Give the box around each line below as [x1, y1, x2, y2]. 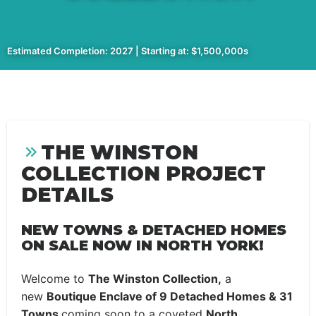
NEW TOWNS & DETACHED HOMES [21, 221, 286, 238]
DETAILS [21, 183, 114, 207]
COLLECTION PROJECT [21, 162, 266, 186]
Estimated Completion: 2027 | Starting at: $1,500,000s [7, 45, 248, 56]
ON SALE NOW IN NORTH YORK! [21, 237, 264, 254]
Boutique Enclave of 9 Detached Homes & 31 [47, 289, 293, 303]
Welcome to [21, 272, 88, 286]
